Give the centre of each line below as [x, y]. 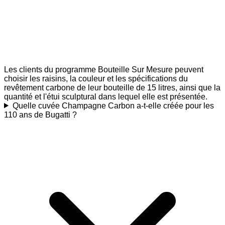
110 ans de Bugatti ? [40, 115]
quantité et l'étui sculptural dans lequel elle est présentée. [106, 96]
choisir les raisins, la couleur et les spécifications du [96, 78]
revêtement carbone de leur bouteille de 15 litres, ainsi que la [112, 87]
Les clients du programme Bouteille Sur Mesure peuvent [104, 69]
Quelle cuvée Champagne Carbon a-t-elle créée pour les [113, 105]
